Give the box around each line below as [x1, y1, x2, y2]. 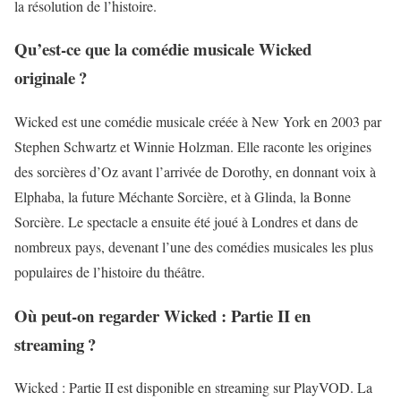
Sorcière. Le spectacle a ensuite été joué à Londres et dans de [14, 212, 358, 232]
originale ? [14, 65, 87, 90]
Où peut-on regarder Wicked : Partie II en [14, 303, 311, 328]
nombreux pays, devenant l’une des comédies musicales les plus [14, 237, 373, 257]
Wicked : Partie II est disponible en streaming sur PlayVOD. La [14, 378, 372, 397]
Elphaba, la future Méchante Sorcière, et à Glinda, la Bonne [14, 187, 351, 207]
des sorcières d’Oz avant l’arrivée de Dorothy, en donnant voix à [14, 162, 376, 182]
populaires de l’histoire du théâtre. [14, 262, 205, 282]
